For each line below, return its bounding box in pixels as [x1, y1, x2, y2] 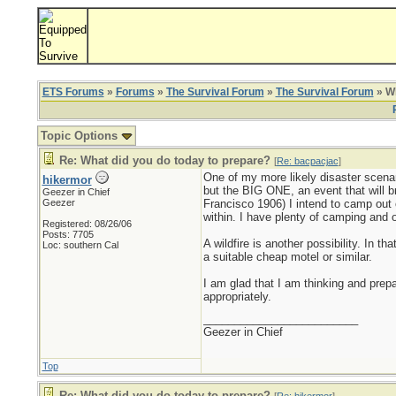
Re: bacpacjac [276, 156, 339, 166]
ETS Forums [42, 86, 104, 98]
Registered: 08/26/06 [42, 218, 132, 229]
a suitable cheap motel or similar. [202, 250, 372, 263]
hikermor [42, 173, 92, 187]
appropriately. [202, 290, 271, 303]
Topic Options [40, 129, 121, 142]
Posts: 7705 [42, 229, 94, 240]
